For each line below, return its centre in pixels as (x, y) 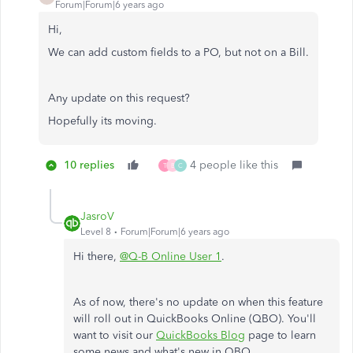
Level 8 (96, 232)
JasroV (97, 216)
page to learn (281, 335)
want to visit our (115, 335)
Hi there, (97, 256)
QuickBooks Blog (201, 335)
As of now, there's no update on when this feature (198, 302)
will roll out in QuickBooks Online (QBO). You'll (195, 319)
